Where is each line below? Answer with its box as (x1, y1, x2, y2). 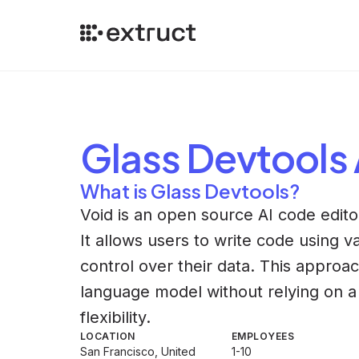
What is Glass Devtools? (80, 179, 300, 203)
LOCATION (80, 330, 135, 342)
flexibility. (80, 308, 151, 327)
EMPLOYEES (232, 330, 295, 342)
